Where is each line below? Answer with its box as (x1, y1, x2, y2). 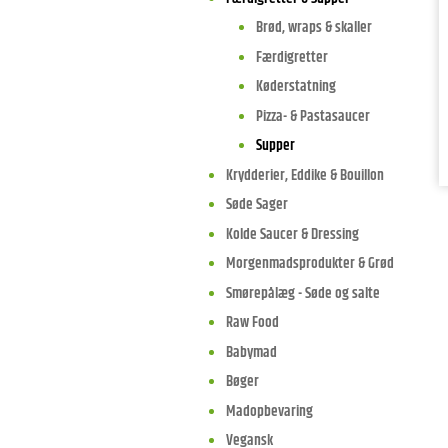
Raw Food (225, 311, 279, 334)
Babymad (225, 340, 277, 364)
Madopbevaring (225, 399, 313, 423)
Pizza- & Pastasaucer (255, 104, 370, 128)
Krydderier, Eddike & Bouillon (225, 163, 384, 187)
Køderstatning (255, 75, 336, 98)
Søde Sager (225, 193, 288, 216)
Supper (255, 134, 295, 157)
